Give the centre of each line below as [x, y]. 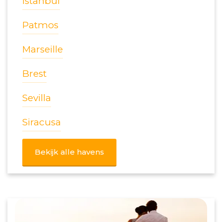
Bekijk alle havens [69, 152]
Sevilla [37, 98]
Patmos [40, 25]
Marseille [43, 50]
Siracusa [42, 122]
